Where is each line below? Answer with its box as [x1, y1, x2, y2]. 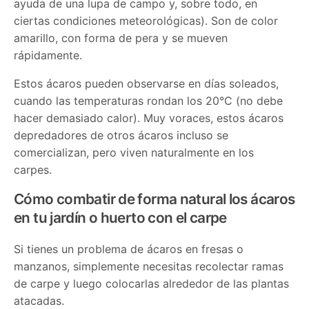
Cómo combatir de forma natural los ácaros [14, 190, 295, 208]
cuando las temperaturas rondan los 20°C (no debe [14, 94, 283, 108]
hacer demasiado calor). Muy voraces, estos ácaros [14, 111, 284, 126]
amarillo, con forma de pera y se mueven [14, 31, 228, 46]
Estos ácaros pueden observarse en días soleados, [14, 77, 279, 91]
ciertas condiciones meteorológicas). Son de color [14, 14, 279, 28]
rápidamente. [14, 48, 82, 63]
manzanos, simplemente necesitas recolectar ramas [14, 259, 284, 274]
